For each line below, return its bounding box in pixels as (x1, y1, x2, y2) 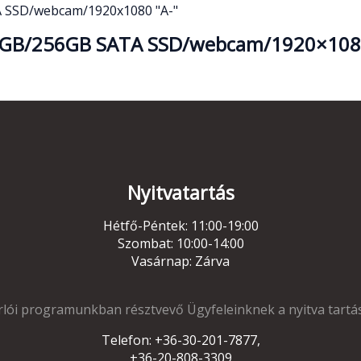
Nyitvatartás (127, 179, 234, 205)
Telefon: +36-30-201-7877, (101, 330, 260, 349)
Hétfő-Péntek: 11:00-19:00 (102, 216, 259, 234)
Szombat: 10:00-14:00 (117, 234, 244, 252)
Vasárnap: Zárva (131, 251, 230, 270)
